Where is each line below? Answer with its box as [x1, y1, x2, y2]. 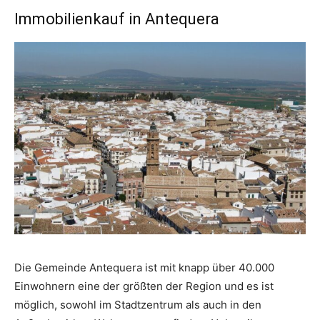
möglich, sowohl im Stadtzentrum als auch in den [14, 297, 261, 311]
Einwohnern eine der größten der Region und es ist [14, 279, 274, 293]
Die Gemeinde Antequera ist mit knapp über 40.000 [14, 260, 274, 274]
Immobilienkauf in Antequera [14, 9, 219, 28]
